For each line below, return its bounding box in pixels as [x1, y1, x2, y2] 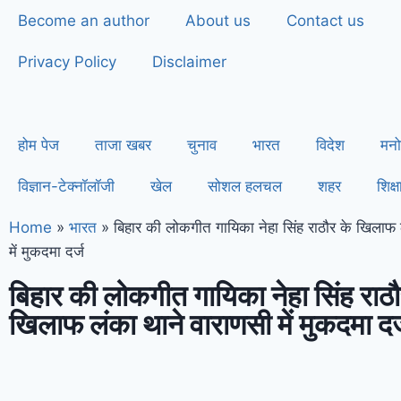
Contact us [286, 12, 364, 30]
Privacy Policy [18, 53, 116, 71]
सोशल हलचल [208, 177, 282, 195]
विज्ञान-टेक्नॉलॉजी [18, 177, 115, 195]
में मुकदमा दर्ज [9, 243, 84, 260]
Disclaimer [152, 53, 226, 71]
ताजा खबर [95, 136, 151, 154]
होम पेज [18, 136, 59, 154]
